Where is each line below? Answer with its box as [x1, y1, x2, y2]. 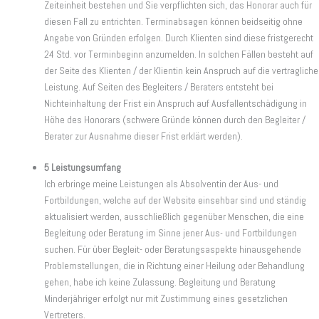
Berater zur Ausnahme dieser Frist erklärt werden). [44, 130, 243, 143]
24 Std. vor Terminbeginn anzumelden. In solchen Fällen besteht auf [44, 48, 313, 61]
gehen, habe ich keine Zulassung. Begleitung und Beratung [44, 276, 276, 289]
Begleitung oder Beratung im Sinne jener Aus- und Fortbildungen [44, 226, 297, 240]
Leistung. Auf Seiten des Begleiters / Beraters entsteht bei [44, 80, 273, 94]
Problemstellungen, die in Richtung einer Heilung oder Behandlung [44, 259, 305, 273]
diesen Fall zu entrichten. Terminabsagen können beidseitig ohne [44, 15, 303, 28]
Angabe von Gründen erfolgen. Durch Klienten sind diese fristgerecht [44, 31, 313, 45]
